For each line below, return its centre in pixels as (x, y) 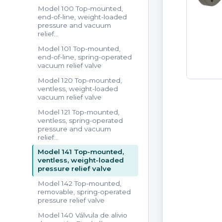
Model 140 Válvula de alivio (83, 215)
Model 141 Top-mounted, (81, 152)
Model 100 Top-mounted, (81, 9)
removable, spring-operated (84, 192)
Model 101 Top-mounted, (79, 48)
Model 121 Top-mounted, (79, 112)
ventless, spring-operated (81, 120)
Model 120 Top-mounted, (80, 80)
